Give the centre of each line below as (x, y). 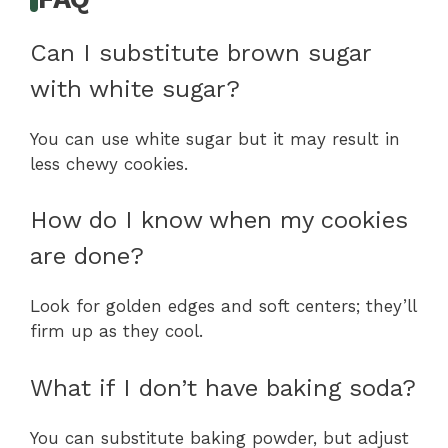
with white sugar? (135, 88)
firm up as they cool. (116, 331)
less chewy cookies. (109, 163)
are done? (87, 256)
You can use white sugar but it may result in (215, 138)
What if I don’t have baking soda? (223, 387)
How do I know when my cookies (219, 220)
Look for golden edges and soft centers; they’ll (223, 306)
